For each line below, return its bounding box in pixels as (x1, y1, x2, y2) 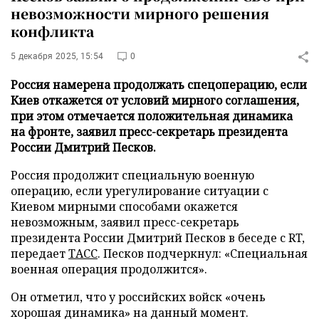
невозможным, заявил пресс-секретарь (11, 214, 239, 230)
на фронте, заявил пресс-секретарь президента (11, 124, 288, 140)
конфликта (11, 21, 94, 41)
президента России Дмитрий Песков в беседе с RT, (11, 230, 305, 246)
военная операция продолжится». (11, 261, 207, 277)
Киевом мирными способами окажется (11, 199, 238, 214)
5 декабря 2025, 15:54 (11, 51, 104, 61)
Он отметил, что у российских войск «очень (11, 289, 266, 305)
